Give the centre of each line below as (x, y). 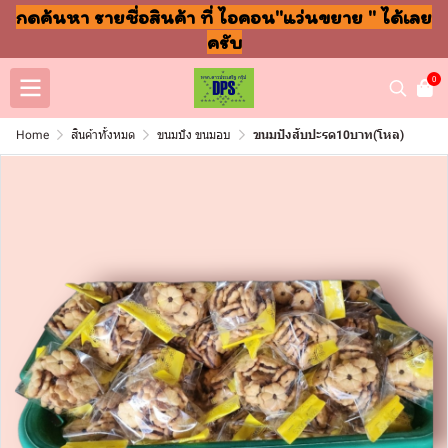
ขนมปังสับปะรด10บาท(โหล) (328, 135)
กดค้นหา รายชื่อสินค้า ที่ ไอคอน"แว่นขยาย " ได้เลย (224, 17)
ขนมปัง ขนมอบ (194, 135)
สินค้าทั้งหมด (103, 135)
